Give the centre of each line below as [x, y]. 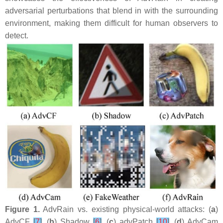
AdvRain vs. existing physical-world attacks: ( [125, 209]
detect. [17, 36]
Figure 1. [22, 209]
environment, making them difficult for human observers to [111, 23]
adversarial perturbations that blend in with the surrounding [111, 11]
